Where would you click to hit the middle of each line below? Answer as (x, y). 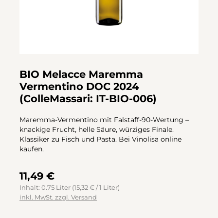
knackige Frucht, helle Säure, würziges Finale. (97, 130)
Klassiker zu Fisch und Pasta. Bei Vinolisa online (100, 139)
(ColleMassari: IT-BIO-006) (88, 98)
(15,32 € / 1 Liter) (96, 187)
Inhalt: (30, 187)
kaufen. (32, 149)
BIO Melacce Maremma (81, 74)
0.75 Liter (57, 187)
